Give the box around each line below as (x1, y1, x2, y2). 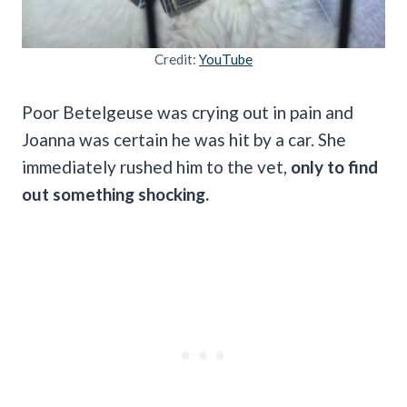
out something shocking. (22, 183, 209, 204)
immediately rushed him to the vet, (22, 155, 287, 177)
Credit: (154, 50, 199, 67)
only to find (287, 155, 378, 177)
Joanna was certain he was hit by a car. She (22, 128, 346, 150)
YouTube (199, 50, 253, 67)
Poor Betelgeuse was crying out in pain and (22, 101, 353, 123)
